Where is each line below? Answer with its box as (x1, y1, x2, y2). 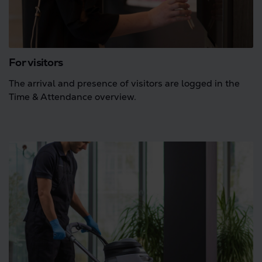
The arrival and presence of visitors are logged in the (9, 78, 240, 90)
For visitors (9, 56, 63, 70)
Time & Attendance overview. (9, 91, 136, 104)
